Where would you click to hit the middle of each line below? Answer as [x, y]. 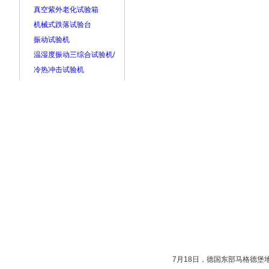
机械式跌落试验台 [62, 25]
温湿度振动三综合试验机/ [74, 55]
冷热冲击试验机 [59, 70]
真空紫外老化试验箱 [66, 10]
